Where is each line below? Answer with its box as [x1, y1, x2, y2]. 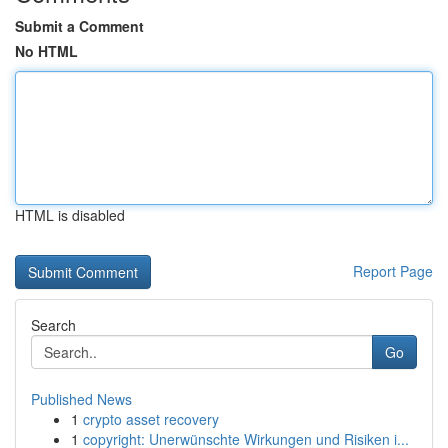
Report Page [353, 261, 433, 281]
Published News [31, 389, 132, 409]
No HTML [15, 41, 78, 61]
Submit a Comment [15, 16, 144, 36]
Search [31, 315, 76, 335]
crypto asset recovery [83, 409, 219, 429]
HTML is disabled [15, 205, 125, 225]
